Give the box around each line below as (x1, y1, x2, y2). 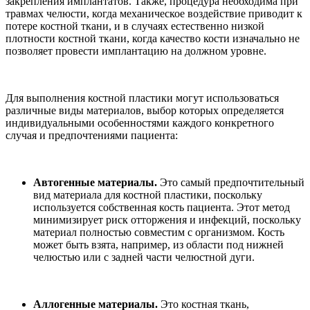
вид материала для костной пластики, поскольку (33, 189, 262, 201)
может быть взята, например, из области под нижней (33, 239, 284, 251)
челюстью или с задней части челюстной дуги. (33, 251, 255, 264)
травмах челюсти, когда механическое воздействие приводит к (6, 8, 302, 20)
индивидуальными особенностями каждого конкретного (6, 117, 274, 129)
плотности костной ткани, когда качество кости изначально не (6, 33, 300, 45)
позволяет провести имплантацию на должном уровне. (6, 45, 266, 57)
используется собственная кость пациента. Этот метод (33, 201, 290, 214)
